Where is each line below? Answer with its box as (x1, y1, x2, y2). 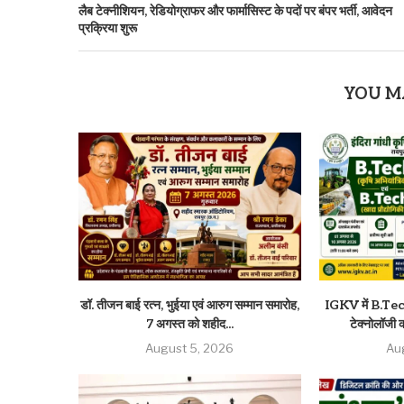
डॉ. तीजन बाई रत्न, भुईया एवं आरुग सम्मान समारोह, (79, 298, 299, 314)
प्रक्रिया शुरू (78, 20, 137, 36)
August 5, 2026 (145, 341, 234, 356)
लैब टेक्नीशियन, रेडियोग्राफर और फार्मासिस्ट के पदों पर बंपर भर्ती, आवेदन (78, 3, 392, 19)
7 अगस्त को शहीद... (145, 317, 234, 333)
